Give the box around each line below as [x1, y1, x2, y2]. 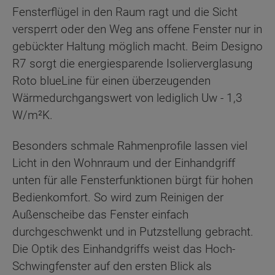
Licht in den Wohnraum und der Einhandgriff [12, 156, 235, 171]
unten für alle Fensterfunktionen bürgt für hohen [12, 173, 253, 188]
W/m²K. [12, 107, 53, 122]
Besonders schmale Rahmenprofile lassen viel [12, 139, 247, 153]
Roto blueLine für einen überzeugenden [12, 73, 211, 88]
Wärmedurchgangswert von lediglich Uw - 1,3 [12, 90, 242, 105]
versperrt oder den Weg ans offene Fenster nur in [12, 21, 262, 36]
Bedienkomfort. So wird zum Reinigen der [12, 190, 223, 205]
